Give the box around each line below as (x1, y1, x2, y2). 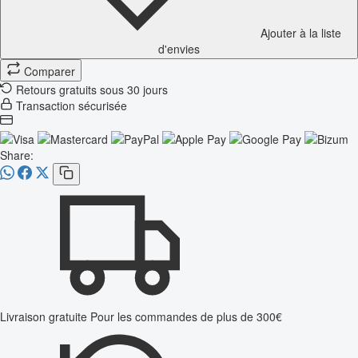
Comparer (24, 62, 75, 79)
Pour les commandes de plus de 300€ (90, 308, 282, 325)
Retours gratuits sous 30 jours (16, 81, 168, 97)
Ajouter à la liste (260, 24, 341, 41)
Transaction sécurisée (16, 97, 127, 113)
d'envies (158, 40, 200, 57)
